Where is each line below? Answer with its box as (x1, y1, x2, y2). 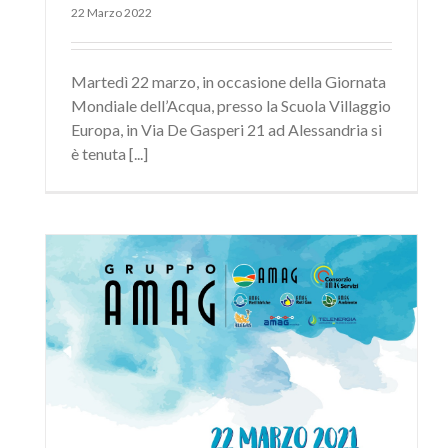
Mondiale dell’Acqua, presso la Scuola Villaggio (71, 96, 391, 116)
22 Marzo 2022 (71, 5, 152, 21)
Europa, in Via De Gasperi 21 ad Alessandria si (71, 120, 382, 140)
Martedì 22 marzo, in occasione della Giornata (71, 72, 386, 92)
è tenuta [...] (71, 144, 148, 164)
